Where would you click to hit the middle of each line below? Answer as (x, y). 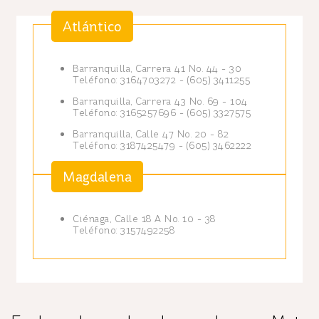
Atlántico (92, 26)
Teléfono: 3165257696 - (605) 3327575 (162, 113)
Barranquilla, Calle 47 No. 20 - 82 (151, 134)
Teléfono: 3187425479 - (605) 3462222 (162, 146)
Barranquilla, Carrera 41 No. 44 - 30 (157, 69)
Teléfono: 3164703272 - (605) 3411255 (161, 80)
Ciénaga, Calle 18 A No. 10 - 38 (144, 219)
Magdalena (97, 177)
